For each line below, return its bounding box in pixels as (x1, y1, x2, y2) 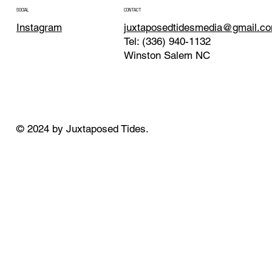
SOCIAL (16, 7, 29, 13)
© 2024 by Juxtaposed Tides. (16, 123, 152, 135)
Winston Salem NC (123, 49, 210, 62)
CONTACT (123, 7, 141, 13)
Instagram (16, 21, 62, 34)
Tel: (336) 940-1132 (123, 35, 211, 48)
